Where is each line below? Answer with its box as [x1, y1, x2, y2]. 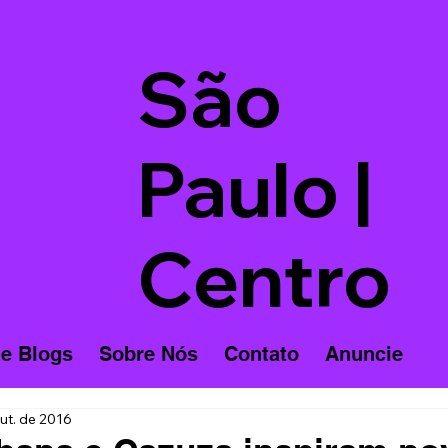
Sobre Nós [98, 342, 198, 367]
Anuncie [324, 342, 403, 367]
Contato [223, 342, 299, 367]
